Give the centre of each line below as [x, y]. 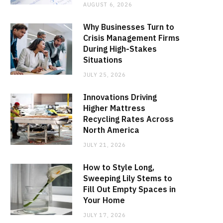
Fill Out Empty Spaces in [129, 189]
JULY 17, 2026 [105, 215]
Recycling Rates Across [128, 119]
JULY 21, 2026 [105, 145]
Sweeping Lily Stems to [128, 178]
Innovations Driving [120, 97]
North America [111, 130]
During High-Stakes [120, 49]
